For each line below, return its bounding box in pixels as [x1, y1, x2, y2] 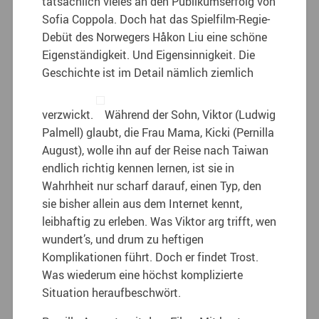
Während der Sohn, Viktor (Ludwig [105, 106, 276, 122]
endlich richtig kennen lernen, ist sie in [42, 159, 235, 176]
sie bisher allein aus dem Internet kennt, [42, 195, 243, 211]
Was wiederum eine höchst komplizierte [42, 266, 244, 283]
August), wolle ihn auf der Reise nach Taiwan [42, 142, 269, 158]
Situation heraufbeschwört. [42, 284, 182, 300]
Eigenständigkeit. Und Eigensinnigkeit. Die [42, 46, 256, 63]
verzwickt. [42, 106, 97, 122]
